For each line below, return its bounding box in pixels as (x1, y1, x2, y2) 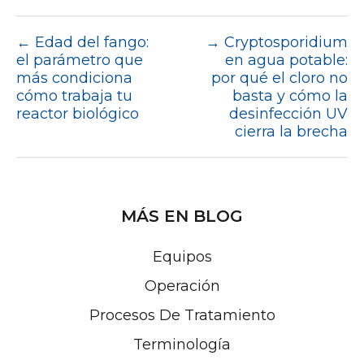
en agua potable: (225, 50, 348, 69)
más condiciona (16, 68, 132, 87)
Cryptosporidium (224, 32, 348, 51)
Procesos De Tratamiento (89, 305, 275, 324)
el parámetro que (16, 50, 143, 69)
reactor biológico (16, 104, 139, 123)
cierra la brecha (235, 122, 348, 141)
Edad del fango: (35, 32, 149, 51)
